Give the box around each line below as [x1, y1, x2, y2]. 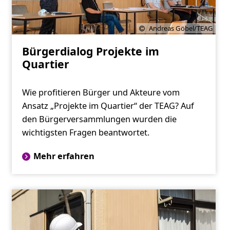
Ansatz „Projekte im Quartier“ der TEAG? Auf [22, 100, 194, 112]
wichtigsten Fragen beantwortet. [22, 127, 149, 139]
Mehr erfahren [33, 150, 94, 162]
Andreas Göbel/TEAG [149, 24, 214, 33]
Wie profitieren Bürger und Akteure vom [22, 87, 180, 99]
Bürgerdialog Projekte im [22, 44, 159, 59]
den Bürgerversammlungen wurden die [22, 113, 177, 125]
